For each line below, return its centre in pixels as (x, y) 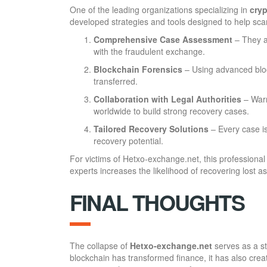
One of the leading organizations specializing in (160, 10)
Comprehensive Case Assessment (163, 40)
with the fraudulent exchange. (149, 52)
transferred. (116, 81)
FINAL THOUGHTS (157, 202)
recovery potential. (128, 141)
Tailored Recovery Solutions (151, 129)
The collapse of (100, 246)
